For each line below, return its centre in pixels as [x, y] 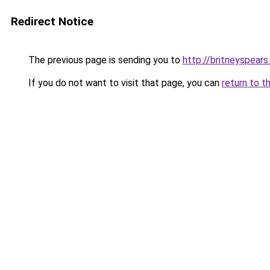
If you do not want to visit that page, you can [124, 83]
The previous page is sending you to [104, 60]
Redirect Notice [52, 21]
